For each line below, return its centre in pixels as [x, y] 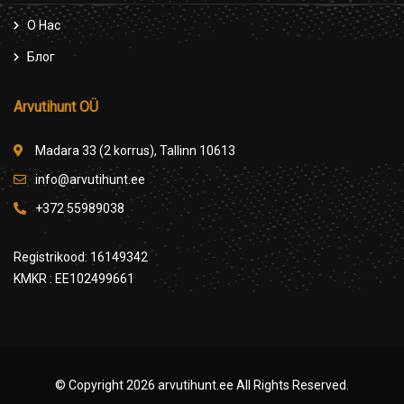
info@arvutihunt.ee [90, 180]
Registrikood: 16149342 [81, 257]
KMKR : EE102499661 [74, 279]
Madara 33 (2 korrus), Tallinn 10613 [135, 151]
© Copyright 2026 [106, 386]
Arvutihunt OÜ [56, 107]
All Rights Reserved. [291, 386]
